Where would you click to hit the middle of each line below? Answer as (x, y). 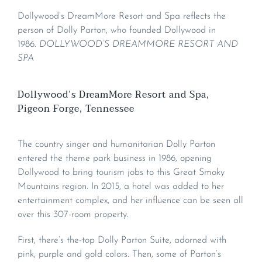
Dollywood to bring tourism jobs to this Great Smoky (121, 172)
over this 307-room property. (73, 214)
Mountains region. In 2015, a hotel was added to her (121, 186)
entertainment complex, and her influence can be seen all (130, 200)
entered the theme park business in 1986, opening (115, 158)
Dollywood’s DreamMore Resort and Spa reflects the (122, 17)
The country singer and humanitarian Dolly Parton (116, 144)
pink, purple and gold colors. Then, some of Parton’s (119, 254)
